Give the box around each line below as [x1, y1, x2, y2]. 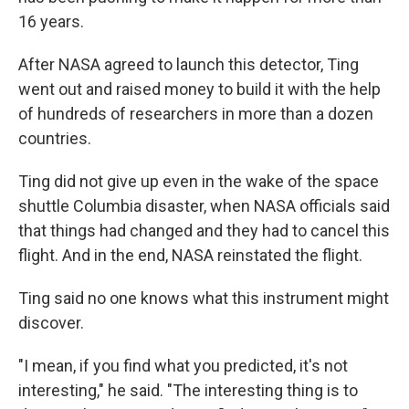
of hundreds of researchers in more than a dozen [18, 104, 373, 123]
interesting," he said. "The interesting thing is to [18, 381, 358, 400]
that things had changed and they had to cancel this [18, 221, 390, 240]
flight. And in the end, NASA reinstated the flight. [18, 246, 362, 265]
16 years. [18, 12, 84, 31]
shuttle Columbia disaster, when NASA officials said [18, 196, 390, 215]
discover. [18, 313, 84, 332]
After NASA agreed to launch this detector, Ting [18, 55, 359, 74]
